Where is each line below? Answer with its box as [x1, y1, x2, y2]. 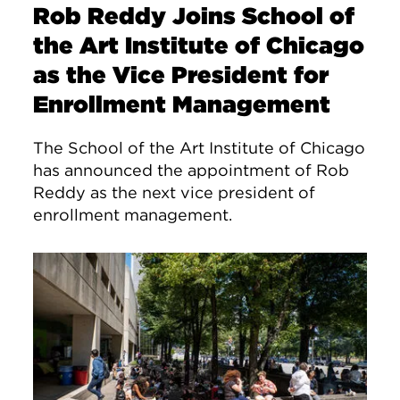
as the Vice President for [33, 61, 329, 88]
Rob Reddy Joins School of [33, 2, 355, 29]
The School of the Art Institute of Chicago [33, 138, 366, 157]
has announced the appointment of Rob [33, 161, 350, 179]
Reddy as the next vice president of [33, 183, 316, 202]
